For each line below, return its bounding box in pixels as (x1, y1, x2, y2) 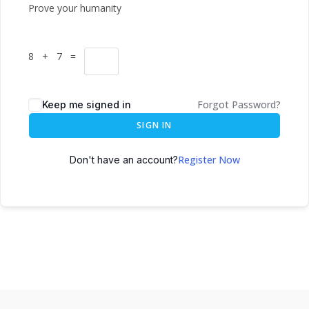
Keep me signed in (42, 99, 131, 110)
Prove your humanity (28, 1, 121, 14)
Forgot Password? (197, 98, 281, 111)
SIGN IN (137, 119, 172, 131)
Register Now (177, 153, 240, 166)
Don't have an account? (69, 154, 178, 166)
